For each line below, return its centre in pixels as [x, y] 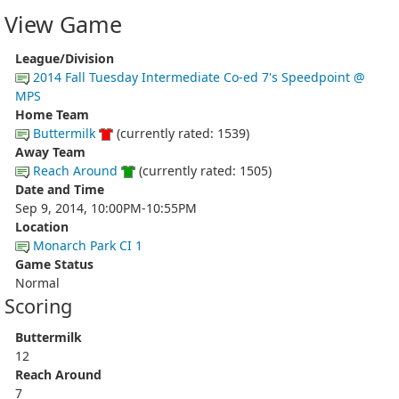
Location [42, 226]
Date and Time [60, 189]
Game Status [54, 264]
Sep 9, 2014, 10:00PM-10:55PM [106, 208]
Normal [37, 282]
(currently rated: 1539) [181, 133]
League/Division [65, 58]
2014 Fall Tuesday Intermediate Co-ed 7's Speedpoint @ [199, 77]
